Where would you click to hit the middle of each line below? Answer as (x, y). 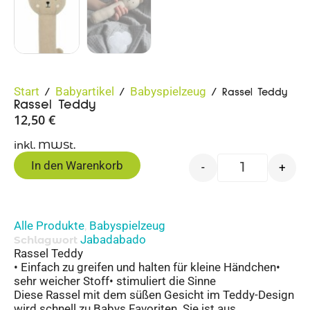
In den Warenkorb (77, 165)
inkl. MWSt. (45, 145)
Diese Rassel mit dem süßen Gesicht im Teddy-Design (154, 294)
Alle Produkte (49, 225)
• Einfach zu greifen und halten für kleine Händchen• (147, 267)
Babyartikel (85, 92)
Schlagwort (46, 239)
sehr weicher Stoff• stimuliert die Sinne (115, 281)
